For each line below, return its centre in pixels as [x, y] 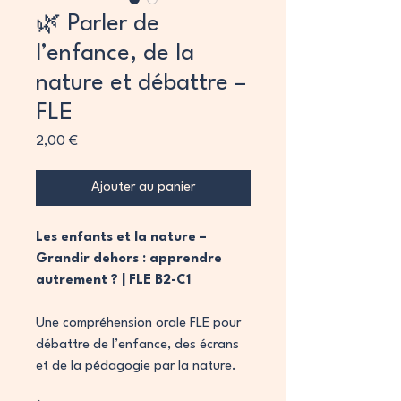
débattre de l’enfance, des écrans [137, 345]
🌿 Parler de [98, 24]
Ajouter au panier [143, 188]
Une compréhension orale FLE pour [138, 324]
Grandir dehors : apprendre [129, 259]
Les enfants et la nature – [121, 238]
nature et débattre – [141, 83]
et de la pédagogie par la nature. [136, 367]
